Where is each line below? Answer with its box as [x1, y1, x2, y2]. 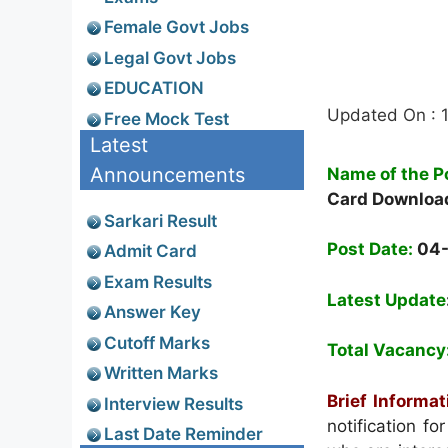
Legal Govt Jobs [104, 47, 236, 68]
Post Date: [327, 239, 417, 259]
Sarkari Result [104, 210, 217, 231]
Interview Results [104, 393, 243, 414]
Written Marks [104, 363, 218, 383]
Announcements [90, 162, 245, 187]
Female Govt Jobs [104, 17, 249, 37]
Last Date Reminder [104, 424, 263, 444]
